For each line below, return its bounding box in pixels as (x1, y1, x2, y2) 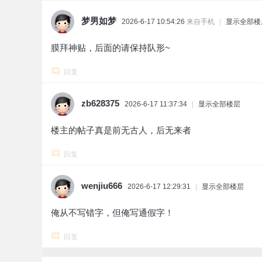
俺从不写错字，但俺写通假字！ (51, 208, 174, 218)
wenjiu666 (81, 181, 122, 191)
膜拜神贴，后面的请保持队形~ (51, 43, 170, 53)
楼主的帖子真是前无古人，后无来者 (51, 125, 191, 135)
